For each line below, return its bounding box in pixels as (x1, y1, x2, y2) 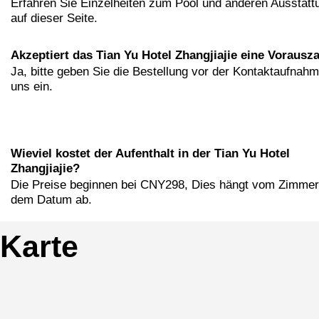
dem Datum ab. (11, 193, 92, 207)
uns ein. (11, 80, 53, 94)
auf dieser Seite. (11, 11, 98, 26)
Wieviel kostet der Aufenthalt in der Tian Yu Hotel (11, 147, 290, 161)
